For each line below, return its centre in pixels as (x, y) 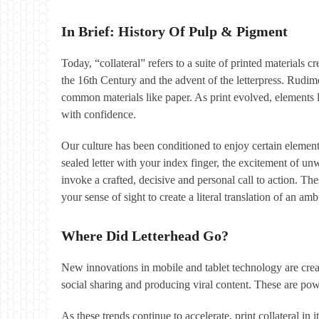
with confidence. (99, 114)
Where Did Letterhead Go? (145, 235)
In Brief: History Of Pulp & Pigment (174, 31)
